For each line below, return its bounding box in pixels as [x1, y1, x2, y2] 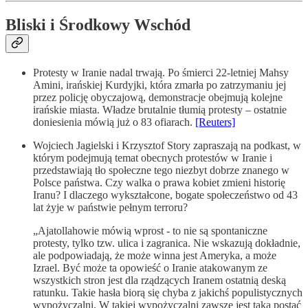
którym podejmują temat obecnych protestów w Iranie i [33, 151, 272, 164]
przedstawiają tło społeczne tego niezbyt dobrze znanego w [33, 164, 289, 176]
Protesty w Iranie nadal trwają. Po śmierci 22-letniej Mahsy [33, 66, 289, 78]
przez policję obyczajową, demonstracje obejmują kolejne [33, 91, 283, 103]
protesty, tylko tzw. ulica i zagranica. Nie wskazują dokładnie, [33, 236, 300, 249]
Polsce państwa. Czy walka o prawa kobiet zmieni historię [33, 176, 285, 188]
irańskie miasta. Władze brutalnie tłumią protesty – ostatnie [33, 103, 287, 115]
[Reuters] [195, 115, 235, 128]
